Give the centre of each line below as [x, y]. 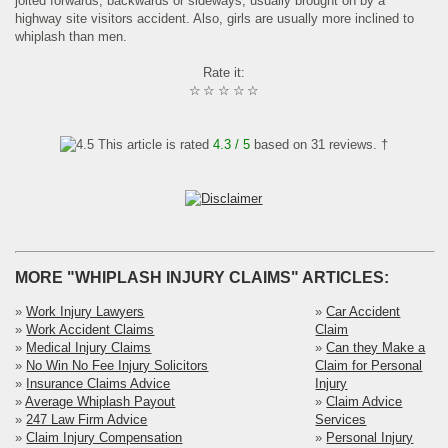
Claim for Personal [369, 365]
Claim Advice [364, 401]
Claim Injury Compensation [104, 437]
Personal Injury [370, 437]
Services [341, 419]
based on [280, 145]
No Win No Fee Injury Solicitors [117, 365]
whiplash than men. [71, 37]
